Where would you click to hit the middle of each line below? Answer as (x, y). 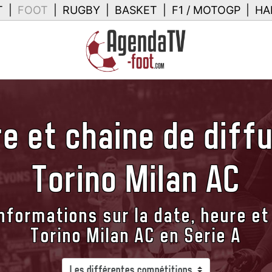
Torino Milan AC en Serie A (136, 236)
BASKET (136, 10)
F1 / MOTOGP (206, 10)
